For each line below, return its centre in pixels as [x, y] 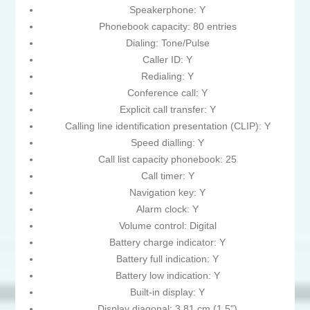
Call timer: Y [167, 176]
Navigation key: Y [167, 193]
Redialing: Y [167, 76]
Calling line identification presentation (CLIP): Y [167, 126]
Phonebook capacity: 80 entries [167, 27]
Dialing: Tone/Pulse [167, 43]
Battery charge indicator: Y [167, 243]
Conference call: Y [167, 93]
